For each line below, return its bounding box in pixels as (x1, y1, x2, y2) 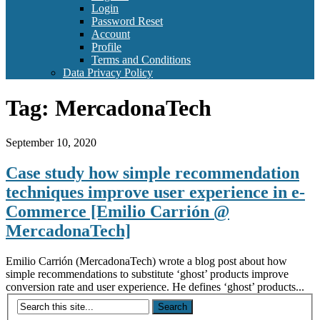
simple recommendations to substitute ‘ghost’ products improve (6, 268, 289, 281)
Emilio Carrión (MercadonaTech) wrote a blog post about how (6, 255, 287, 268)
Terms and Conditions (91, 54, 191, 66)
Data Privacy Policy (63, 66, 153, 79)
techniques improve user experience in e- (6, 183, 305, 202)
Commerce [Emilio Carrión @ (6, 202, 229, 221)
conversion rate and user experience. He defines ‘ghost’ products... (6, 281, 304, 294)
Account (91, 28, 130, 41)
